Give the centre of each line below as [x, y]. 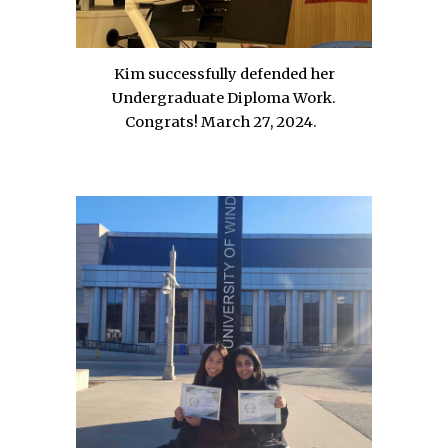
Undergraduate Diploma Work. [224, 97]
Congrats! [161, 121]
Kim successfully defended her [224, 73]
